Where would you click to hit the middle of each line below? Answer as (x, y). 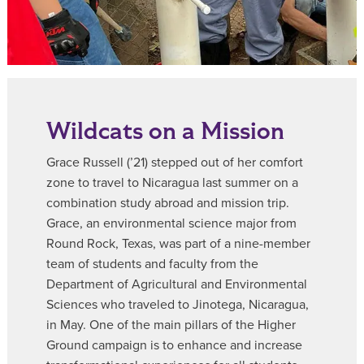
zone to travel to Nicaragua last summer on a (172, 183)
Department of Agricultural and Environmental (177, 285)
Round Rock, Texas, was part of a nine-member (178, 244)
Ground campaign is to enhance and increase (174, 346)
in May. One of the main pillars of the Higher (171, 325)
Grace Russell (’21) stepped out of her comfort (175, 163)
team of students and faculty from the (152, 264)
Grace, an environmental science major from (171, 224)
